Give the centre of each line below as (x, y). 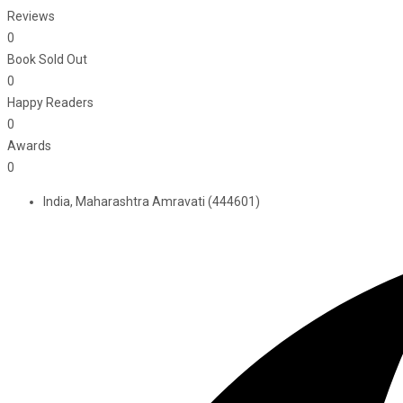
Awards (29, 146)
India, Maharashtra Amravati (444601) (152, 202)
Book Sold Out (47, 60)
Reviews (31, 17)
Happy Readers (50, 103)
